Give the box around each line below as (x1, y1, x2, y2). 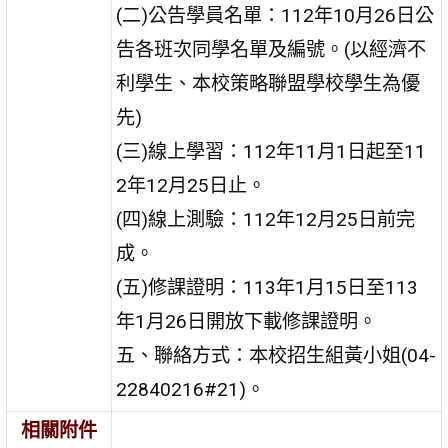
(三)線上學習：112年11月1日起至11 (116, 139, 427, 163)
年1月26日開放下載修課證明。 (116, 309, 378, 333)
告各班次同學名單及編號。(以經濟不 (116, 37, 427, 61)
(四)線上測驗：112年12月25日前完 (116, 207, 416, 231)
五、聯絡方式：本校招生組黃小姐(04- (116, 343, 437, 367)
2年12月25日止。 (116, 173, 267, 197)
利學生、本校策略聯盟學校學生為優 (116, 71, 421, 95)
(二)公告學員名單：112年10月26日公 (116, 3, 435, 27)
